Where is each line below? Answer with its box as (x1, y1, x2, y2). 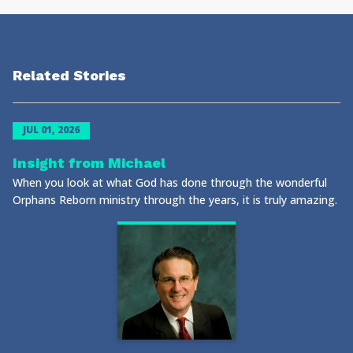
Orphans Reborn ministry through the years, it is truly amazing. (13, 192, 337, 207)
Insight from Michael (13, 154, 165, 171)
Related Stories (13, 67, 126, 84)
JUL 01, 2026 (23, 123, 80, 136)
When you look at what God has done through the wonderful (13, 175, 327, 190)
